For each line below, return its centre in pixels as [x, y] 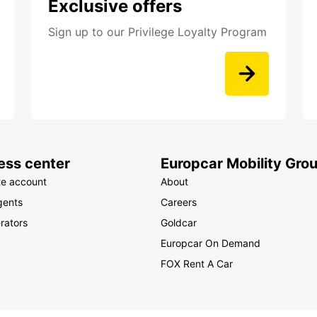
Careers [178, 202]
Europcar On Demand [210, 243]
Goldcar [178, 223]
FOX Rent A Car [196, 264]
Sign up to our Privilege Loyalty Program [157, 32]
